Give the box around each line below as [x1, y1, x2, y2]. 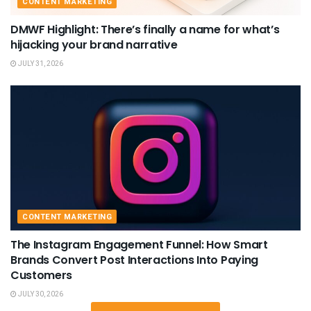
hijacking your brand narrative [10, 36, 178, 53]
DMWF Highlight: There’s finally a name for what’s [10, 21, 280, 37]
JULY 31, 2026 [17, 58, 63, 69]
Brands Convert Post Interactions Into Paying [10, 251, 258, 268]
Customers [10, 267, 73, 283]
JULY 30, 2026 [17, 289, 63, 299]
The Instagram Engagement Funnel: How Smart [10, 236, 268, 253]
